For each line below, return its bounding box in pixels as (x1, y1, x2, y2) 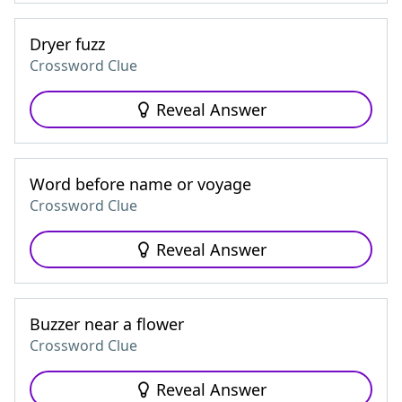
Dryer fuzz (30, 33, 105, 55)
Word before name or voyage (30, 173, 251, 195)
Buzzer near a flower (30, 313, 184, 335)
